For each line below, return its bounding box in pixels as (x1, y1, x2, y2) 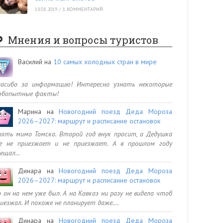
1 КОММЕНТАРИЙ (62, 5, 104, 12)
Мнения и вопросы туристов (8, 33, 158, 47)
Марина (18, 107, 41, 116)
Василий (18, 57, 42, 67)
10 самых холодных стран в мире (53, 57, 157, 67)
